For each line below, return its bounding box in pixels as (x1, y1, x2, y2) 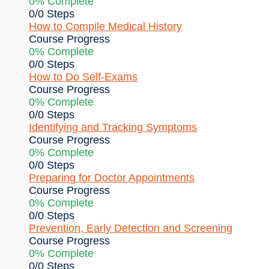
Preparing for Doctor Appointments (29, 171, 195, 184)
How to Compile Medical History (29, 20, 182, 32)
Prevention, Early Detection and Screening (29, 222, 232, 234)
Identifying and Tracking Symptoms (29, 121, 197, 133)
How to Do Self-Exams (29, 70, 138, 83)
